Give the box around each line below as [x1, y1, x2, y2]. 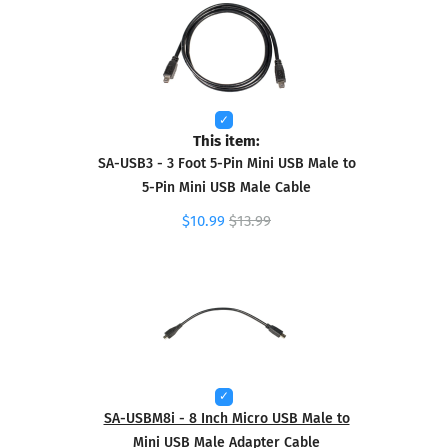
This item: [193, 128, 260, 152]
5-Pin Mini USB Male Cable [142, 176, 311, 198]
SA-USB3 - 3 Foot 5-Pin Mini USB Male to [97, 152, 356, 174]
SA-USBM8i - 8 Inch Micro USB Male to [103, 406, 350, 428]
